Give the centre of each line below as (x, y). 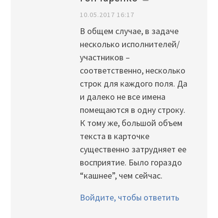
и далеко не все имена (122, 97)
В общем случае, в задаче (129, 31)
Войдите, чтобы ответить (129, 198)
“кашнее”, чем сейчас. (121, 176)
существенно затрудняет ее (133, 149)
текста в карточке (114, 136)
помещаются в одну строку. (132, 110)
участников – (105, 57)
